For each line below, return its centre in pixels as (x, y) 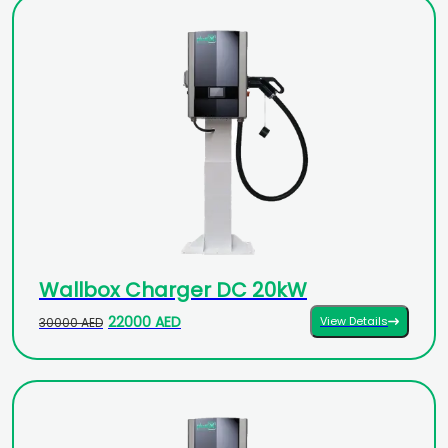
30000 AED (71, 322)
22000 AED (144, 322)
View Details (354, 321)
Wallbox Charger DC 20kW (173, 290)
